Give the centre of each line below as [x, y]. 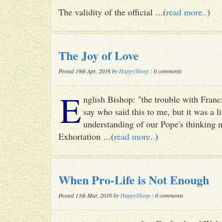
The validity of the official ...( [112, 12]
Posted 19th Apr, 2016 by [89, 71]
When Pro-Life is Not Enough [134, 180]
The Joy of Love [99, 55]
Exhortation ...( [86, 136]
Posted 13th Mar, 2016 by [89, 195]
